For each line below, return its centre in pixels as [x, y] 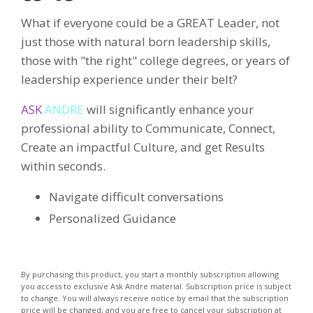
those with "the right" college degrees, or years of [155, 61]
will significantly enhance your [169, 110]
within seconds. [63, 166]
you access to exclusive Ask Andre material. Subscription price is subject [156, 286]
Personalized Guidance [112, 218]
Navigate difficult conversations [136, 197]
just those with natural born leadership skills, [146, 42]
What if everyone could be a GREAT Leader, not [150, 23]
